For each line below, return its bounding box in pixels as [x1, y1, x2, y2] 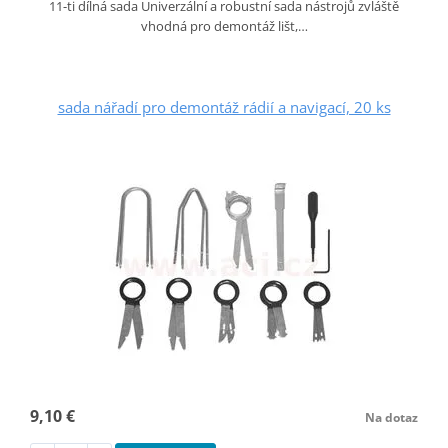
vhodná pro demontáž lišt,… [140, 16, 308, 35]
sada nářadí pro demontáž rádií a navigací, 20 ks [57, 96, 391, 117]
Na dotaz [365, 408, 419, 426]
